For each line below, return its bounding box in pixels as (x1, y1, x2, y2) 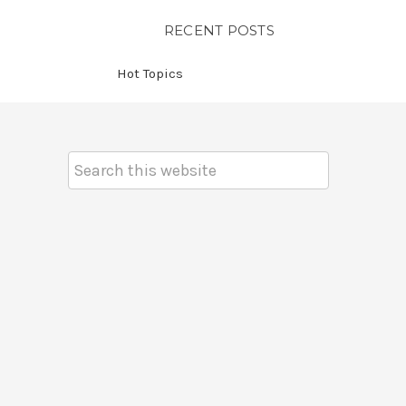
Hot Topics (116, 65, 183, 82)
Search (67, 153, 110, 169)
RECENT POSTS (163, 22, 275, 40)
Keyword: (67, 172, 121, 188)
